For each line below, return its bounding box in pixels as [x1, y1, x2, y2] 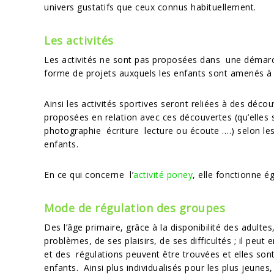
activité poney [133, 169, 193, 180]
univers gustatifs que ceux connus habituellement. [44, 1, 256, 13]
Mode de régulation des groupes [44, 201, 225, 215]
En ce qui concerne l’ [44, 169, 133, 180]
